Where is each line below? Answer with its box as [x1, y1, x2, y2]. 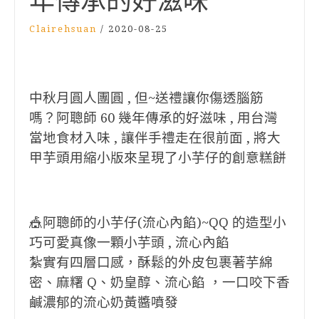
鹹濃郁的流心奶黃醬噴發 [29, 295, 178, 310]
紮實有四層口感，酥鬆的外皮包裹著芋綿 [29, 255, 273, 270]
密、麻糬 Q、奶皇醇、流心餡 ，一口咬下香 [29, 275, 290, 290]
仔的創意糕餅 [205, 150, 286, 165]
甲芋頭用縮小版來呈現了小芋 [29, 150, 205, 165]
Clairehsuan [29, 23, 97, 34]
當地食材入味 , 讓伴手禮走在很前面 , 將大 [29, 130, 281, 145]
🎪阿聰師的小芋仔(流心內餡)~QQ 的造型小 [29, 215, 286, 230]
